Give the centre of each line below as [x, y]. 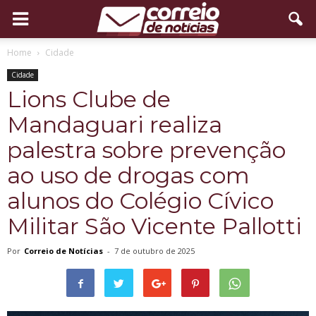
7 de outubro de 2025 [154, 251]
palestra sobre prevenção [146, 150]
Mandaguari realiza [115, 124]
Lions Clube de [89, 99]
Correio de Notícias [63, 251]
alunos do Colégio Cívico [140, 201]
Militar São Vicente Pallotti [154, 226]
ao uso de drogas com [128, 175]
